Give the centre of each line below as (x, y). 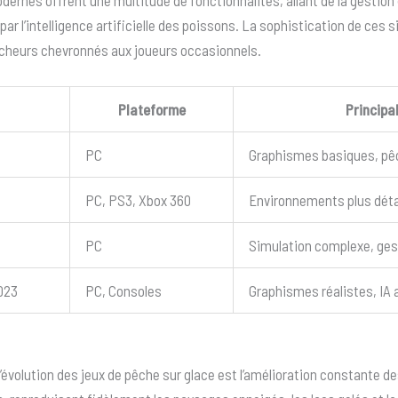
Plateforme (151, 110)
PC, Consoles (124, 291)
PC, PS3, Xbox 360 (139, 200)
